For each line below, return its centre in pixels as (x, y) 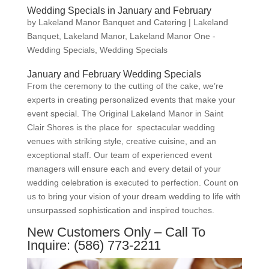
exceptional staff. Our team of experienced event (119, 155)
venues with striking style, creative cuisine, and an (121, 141)
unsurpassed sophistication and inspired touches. (120, 210)
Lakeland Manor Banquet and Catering (112, 23)
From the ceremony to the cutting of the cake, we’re (125, 86)
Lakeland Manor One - (172, 36)
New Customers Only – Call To (116, 232)
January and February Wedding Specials (114, 74)
